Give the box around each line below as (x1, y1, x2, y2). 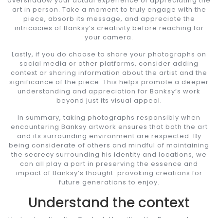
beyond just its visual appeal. (56, 95, 162, 105)
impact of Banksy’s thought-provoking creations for (16, 168, 202, 178)
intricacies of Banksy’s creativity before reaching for (14, 23, 204, 33)
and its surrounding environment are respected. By (17, 131, 201, 141)
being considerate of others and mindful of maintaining (9, 140, 209, 150)
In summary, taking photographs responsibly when (18, 112, 200, 122)
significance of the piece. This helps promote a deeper (9, 77, 209, 87)
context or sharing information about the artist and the (11, 68, 207, 77)
